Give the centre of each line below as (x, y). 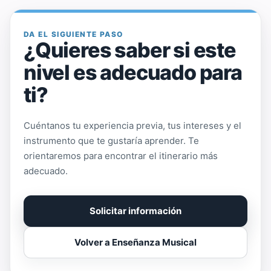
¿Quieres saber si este (130, 50)
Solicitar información (135, 211)
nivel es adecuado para (133, 72)
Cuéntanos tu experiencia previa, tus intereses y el (132, 125)
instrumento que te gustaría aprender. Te (111, 140)
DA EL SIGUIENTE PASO (73, 34)
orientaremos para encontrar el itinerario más (121, 155)
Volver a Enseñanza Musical (135, 242)
